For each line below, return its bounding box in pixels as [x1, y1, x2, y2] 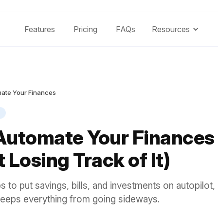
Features [24, 24, 55, 34]
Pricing [73, 24, 97, 34]
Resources [151, 24, 190, 34]
